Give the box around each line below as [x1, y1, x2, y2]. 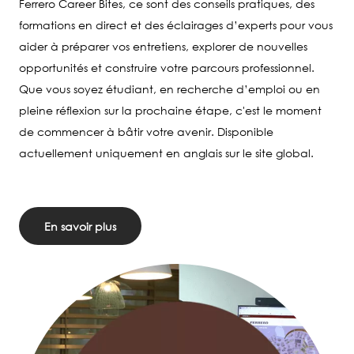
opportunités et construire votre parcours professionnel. [19, 61, 314, 74]
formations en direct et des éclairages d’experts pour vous [19, 18, 333, 32]
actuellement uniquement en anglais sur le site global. [19, 146, 314, 160]
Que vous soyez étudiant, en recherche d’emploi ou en [19, 82, 320, 96]
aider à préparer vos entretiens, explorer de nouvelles [19, 40, 307, 53]
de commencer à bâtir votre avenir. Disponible [19, 125, 273, 138]
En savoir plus [44, 219, 116, 233]
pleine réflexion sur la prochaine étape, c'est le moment [19, 104, 322, 117]
